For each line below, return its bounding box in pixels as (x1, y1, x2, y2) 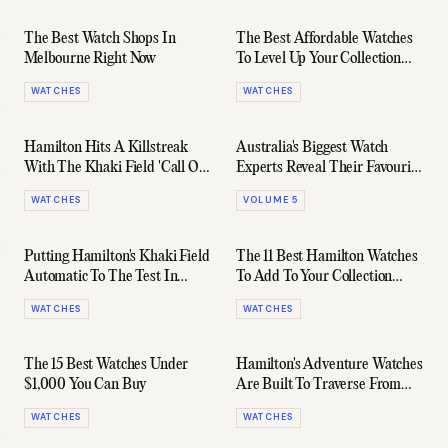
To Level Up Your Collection (236, 50, 401, 69)
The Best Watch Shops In (24, 30, 176, 49)
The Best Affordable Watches (236, 30, 413, 49)
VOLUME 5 (243, 194, 298, 207)
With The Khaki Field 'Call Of (24, 159, 204, 178)
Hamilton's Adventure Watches (236, 356, 423, 375)
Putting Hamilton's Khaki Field (24, 247, 210, 266)
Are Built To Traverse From (236, 376, 402, 395)
